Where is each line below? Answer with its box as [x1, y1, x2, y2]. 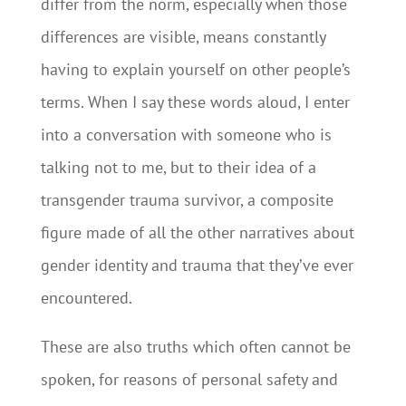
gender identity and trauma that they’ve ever [40, 255, 353, 275]
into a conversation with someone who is [40, 124, 332, 145]
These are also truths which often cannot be [40, 336, 351, 357]
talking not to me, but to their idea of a [40, 157, 316, 178]
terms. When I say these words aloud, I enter [40, 92, 350, 112]
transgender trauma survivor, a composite [40, 189, 333, 210]
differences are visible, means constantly [40, 26, 325, 47]
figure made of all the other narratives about [40, 222, 354, 243]
